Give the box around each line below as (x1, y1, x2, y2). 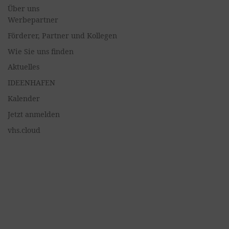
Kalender (8, 94, 40, 104)
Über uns (8, 3, 39, 13)
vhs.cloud (8, 125, 40, 135)
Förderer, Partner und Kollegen (8, 30, 117, 40)
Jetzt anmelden (8, 109, 60, 120)
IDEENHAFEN (8, 78, 55, 88)
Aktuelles (8, 62, 39, 72)
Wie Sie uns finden (8, 46, 74, 56)
